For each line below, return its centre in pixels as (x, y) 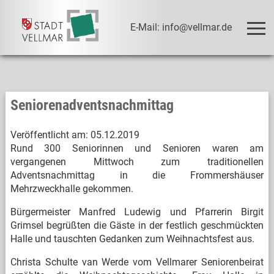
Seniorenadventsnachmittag (92, 105)
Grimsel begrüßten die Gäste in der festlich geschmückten (137, 225)
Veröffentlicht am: (49, 135)
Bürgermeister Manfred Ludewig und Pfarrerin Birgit (137, 212)
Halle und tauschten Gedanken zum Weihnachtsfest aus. (132, 239)
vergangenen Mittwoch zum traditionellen (137, 162)
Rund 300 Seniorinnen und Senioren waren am (137, 148)
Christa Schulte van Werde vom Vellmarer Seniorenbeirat (137, 262)
